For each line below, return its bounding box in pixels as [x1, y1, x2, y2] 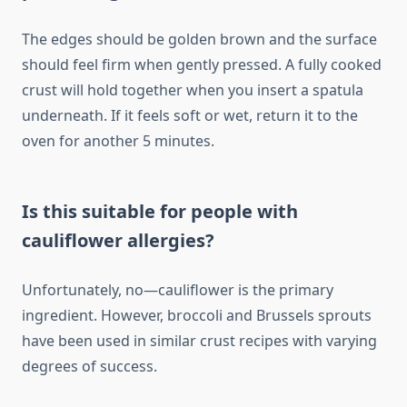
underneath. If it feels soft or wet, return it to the [22, 105, 358, 126]
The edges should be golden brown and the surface [22, 29, 377, 50]
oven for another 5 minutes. [22, 131, 214, 152]
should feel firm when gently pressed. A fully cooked [22, 55, 382, 75]
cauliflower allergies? [22, 228, 214, 253]
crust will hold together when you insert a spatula [22, 80, 363, 101]
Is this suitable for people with [22, 199, 298, 224]
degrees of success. [22, 356, 157, 377]
